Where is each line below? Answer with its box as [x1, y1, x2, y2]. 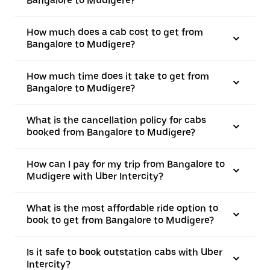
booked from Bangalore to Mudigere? [27, 127, 195, 138]
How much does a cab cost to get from [27, 27, 203, 38]
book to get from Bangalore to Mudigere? [27, 215, 214, 226]
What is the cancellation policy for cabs [27, 115, 206, 126]
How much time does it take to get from [27, 71, 209, 82]
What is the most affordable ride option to [27, 202, 218, 214]
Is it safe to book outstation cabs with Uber [27, 246, 222, 258]
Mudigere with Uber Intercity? [27, 171, 163, 182]
